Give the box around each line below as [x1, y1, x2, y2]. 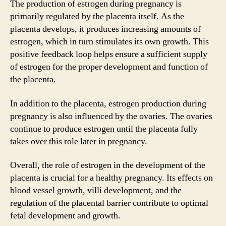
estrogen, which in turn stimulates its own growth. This [10, 36, 209, 47]
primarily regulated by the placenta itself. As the [10, 11, 184, 22]
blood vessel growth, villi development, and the [10, 185, 182, 196]
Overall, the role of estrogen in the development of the [10, 159, 205, 171]
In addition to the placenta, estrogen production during [10, 97, 206, 109]
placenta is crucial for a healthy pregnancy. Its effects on [10, 172, 213, 184]
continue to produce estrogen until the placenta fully [10, 123, 198, 135]
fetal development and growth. [10, 210, 121, 221]
